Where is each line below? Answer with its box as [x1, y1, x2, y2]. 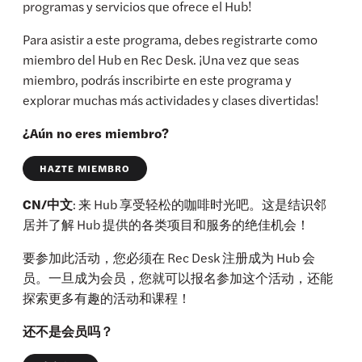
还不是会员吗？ [23, 322, 114, 341]
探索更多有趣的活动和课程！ [23, 288, 192, 308]
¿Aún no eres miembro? [23, 124, 170, 143]
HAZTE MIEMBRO [40, 161, 131, 176]
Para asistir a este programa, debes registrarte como [23, 30, 318, 49]
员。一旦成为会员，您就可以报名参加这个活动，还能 [23, 268, 334, 288]
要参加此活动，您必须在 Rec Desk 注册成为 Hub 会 [23, 248, 316, 267]
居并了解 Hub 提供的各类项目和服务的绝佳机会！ [23, 215, 310, 234]
